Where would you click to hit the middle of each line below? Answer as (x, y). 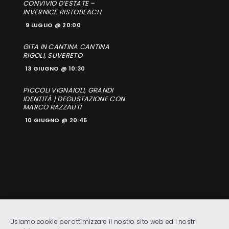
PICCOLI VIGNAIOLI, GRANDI (68, 90)
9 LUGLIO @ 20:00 (53, 25)
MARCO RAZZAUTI (52, 107)
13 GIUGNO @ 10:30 (55, 69)
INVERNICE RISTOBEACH (62, 12)
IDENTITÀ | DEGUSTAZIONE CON (74, 99)
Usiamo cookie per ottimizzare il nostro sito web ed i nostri (104, 222)
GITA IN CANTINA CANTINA (66, 47)
